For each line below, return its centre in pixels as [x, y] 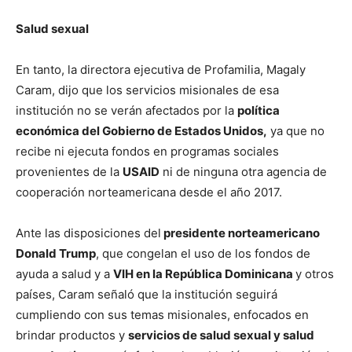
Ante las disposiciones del [88, 233]
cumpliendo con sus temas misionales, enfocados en [162, 315]
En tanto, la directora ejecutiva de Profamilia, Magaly [161, 70]
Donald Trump [56, 254]
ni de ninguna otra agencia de [243, 172]
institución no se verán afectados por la [126, 111]
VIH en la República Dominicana [204, 274]
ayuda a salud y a [64, 274]
